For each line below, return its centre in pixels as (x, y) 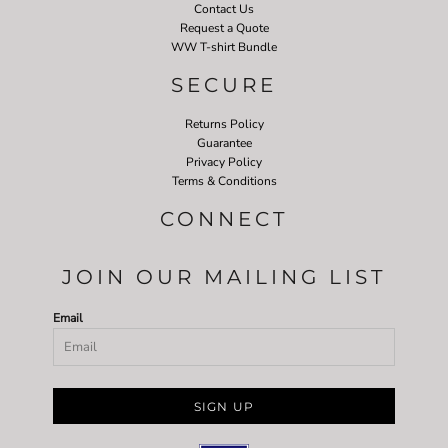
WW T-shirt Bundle (224, 46)
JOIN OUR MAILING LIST (224, 276)
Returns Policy (224, 123)
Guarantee (224, 142)
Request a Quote (224, 27)
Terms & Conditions (224, 180)
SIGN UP (224, 406)
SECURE (224, 84)
